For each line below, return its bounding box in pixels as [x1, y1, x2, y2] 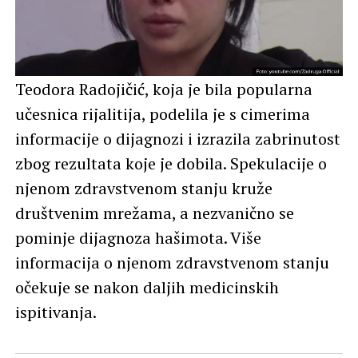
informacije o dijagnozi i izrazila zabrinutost [14, 127, 340, 149]
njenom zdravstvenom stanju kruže [14, 177, 272, 199]
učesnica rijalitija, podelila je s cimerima [14, 102, 310, 125]
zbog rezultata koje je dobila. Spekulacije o [14, 152, 327, 174]
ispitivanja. [14, 300, 97, 323]
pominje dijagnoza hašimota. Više [14, 226, 261, 249]
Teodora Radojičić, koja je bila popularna [14, 78, 312, 100]
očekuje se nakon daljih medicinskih [14, 276, 279, 298]
